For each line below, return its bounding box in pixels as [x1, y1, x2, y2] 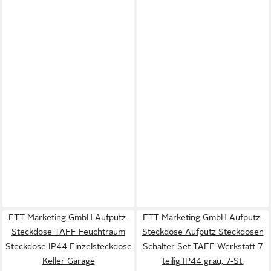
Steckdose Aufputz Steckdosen [142, 227, 264, 237]
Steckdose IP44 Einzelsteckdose [5, 241, 132, 251]
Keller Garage [42, 256, 95, 266]
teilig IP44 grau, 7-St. [162, 256, 244, 266]
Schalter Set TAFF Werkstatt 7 [142, 241, 263, 251]
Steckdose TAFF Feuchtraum [11, 227, 125, 237]
